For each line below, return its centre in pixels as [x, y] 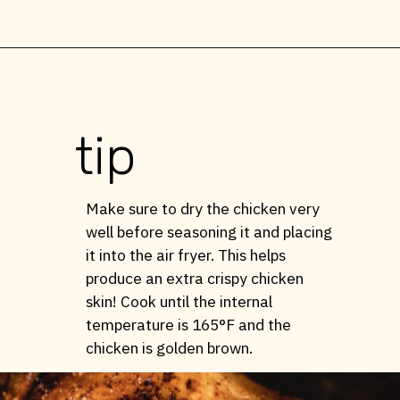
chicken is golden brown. [169, 348]
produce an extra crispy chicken [194, 279]
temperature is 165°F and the [188, 325]
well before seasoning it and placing [208, 232]
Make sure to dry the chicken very [202, 209]
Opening [75, 73]
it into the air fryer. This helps [185, 255]
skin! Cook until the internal [179, 302]
